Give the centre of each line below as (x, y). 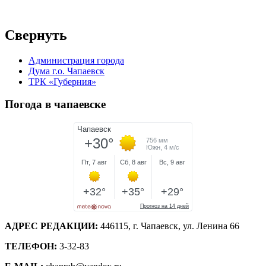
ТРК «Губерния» (62, 81)
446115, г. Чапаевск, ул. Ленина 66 (169, 226)
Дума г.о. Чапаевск (66, 71)
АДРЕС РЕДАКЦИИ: (51, 226)
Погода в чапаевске (55, 104)
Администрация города (76, 60)
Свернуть (36, 35)
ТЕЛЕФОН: (31, 246)
